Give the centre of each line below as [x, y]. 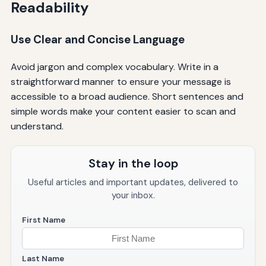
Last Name [43, 259]
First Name [43, 220]
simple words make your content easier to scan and [123, 112]
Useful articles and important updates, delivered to [133, 183]
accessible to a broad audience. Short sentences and [127, 97]
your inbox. [133, 196]
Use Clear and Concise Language [97, 40]
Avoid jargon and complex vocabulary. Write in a [114, 67]
